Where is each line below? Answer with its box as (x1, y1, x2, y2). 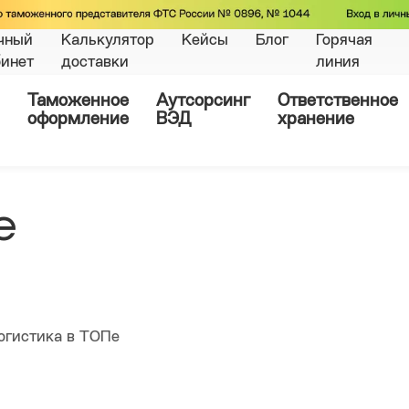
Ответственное (278, 93, 398, 111)
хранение (278, 111, 354, 130)
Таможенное (27, 93, 129, 111)
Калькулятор (61, 33, 154, 49)
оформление (27, 111, 129, 130)
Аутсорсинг (156, 93, 250, 111)
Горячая (316, 33, 372, 49)
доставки (61, 55, 129, 71)
